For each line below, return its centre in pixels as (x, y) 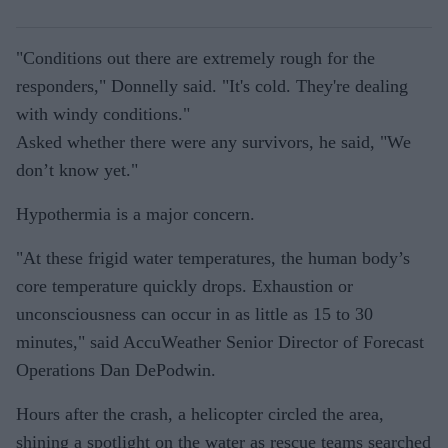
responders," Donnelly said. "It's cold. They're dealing (212, 85)
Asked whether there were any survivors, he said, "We (213, 141)
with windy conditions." (103, 113)
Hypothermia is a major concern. (135, 213)
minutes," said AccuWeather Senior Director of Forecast (220, 341)
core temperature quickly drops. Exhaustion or (184, 285)
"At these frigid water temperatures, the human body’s (213, 257)
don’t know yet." (77, 169)
